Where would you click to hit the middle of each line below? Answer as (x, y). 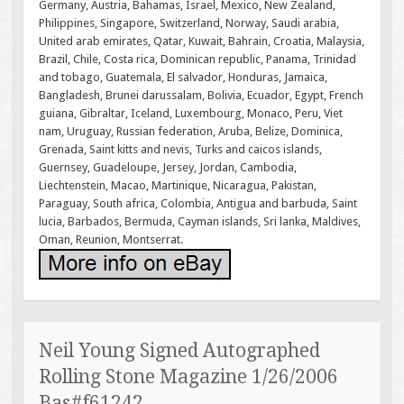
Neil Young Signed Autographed (180, 351)
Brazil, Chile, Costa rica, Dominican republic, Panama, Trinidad (198, 59)
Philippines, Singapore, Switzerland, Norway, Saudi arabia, (189, 23)
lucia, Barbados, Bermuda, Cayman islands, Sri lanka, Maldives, (200, 221)
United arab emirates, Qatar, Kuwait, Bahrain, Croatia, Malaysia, (202, 41)
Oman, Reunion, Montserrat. (111, 239)
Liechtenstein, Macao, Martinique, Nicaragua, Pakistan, (178, 185)
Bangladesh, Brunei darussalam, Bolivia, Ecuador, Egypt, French (202, 95)
